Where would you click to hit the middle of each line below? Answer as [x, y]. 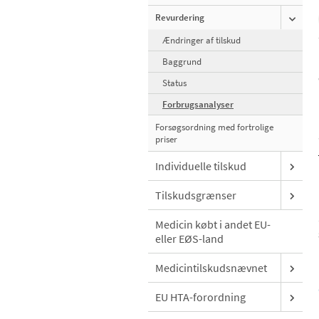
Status [174, 83]
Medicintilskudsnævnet [211, 268]
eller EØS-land [189, 239]
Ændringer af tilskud [202, 41]
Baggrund [182, 62]
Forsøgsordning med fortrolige [214, 127]
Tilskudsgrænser [196, 195]
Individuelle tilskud [201, 166]
